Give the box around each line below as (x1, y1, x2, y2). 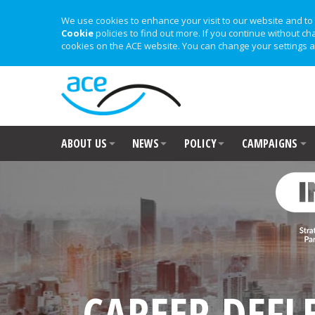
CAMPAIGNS (242, 136, 297, 151)
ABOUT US (61, 136, 107, 151)
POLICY (184, 136, 217, 151)
